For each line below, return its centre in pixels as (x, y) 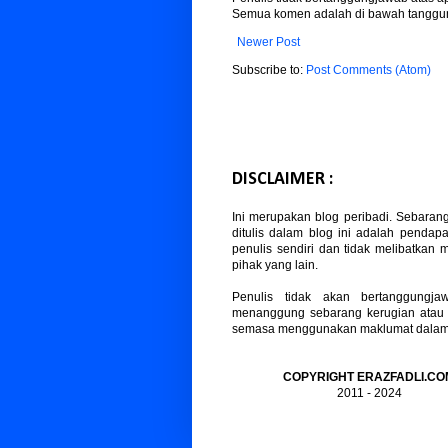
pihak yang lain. (275, 264)
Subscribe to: (269, 69)
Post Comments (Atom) (368, 69)
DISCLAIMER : (282, 179)
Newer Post (268, 41)
